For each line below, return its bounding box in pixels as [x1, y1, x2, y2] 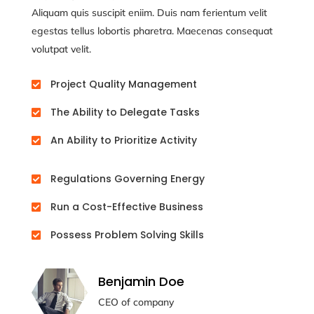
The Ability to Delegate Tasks [50, 104, 200, 119]
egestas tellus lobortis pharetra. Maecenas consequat [31, 24, 273, 37]
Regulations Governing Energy [50, 171, 205, 186]
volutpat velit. [31, 42, 91, 55]
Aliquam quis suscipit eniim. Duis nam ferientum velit [31, 6, 267, 19]
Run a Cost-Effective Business [50, 199, 203, 214]
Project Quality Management [50, 76, 197, 91]
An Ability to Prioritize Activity [50, 132, 197, 147]
